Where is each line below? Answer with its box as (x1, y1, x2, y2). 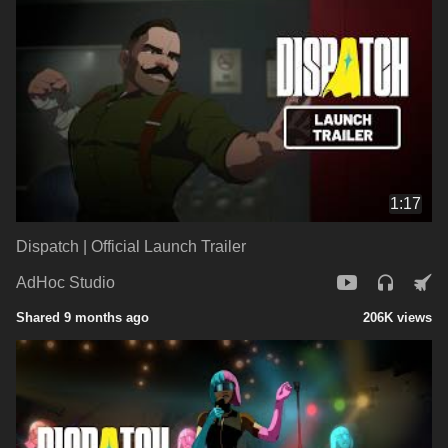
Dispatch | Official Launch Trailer (16, 237, 246, 255)
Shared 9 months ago (16, 309, 149, 325)
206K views (363, 309, 432, 325)
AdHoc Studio (16, 274, 115, 292)
